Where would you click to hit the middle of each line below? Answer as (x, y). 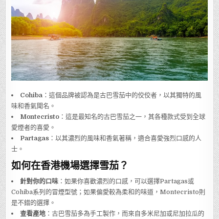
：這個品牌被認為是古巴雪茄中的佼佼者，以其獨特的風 (122, 95)
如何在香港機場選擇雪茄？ (70, 165)
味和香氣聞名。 (34, 106)
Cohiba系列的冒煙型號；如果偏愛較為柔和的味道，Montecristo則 (109, 192)
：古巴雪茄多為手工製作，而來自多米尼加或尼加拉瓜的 (125, 213)
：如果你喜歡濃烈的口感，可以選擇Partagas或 (126, 181)
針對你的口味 (39, 181)
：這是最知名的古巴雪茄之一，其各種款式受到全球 (132, 116)
